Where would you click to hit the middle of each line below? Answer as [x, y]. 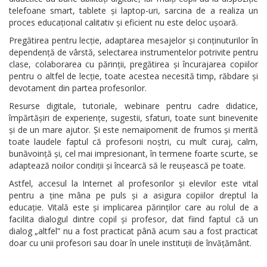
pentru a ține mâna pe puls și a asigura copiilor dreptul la [133, 195]
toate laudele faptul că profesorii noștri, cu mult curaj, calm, [133, 142]
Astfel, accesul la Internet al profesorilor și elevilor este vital [133, 183]
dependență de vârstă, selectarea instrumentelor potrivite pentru [133, 52]
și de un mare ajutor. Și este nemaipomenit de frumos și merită [133, 130]
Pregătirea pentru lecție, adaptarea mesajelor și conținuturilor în [133, 40]
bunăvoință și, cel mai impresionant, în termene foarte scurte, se [133, 153]
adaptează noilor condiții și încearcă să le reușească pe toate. [127, 165]
